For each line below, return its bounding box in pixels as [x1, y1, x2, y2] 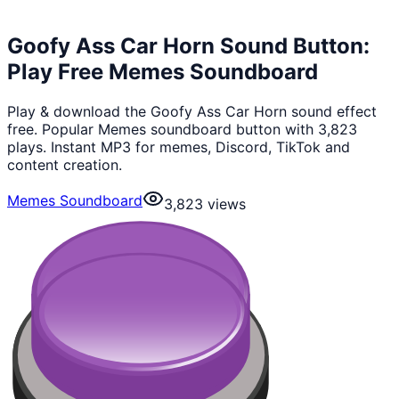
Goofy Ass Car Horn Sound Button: [7, 32, 370, 59]
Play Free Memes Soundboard [7, 58, 318, 85]
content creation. [7, 155, 122, 174]
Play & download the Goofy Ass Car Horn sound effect [7, 102, 377, 120]
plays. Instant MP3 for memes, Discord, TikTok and [7, 137, 350, 156]
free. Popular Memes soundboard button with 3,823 [7, 119, 357, 138]
